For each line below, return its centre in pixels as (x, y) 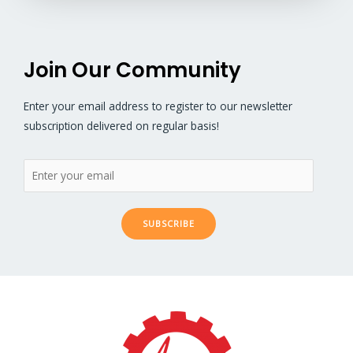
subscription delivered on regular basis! (121, 126)
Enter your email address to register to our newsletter (158, 106)
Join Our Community (132, 71)
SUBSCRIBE (169, 223)
